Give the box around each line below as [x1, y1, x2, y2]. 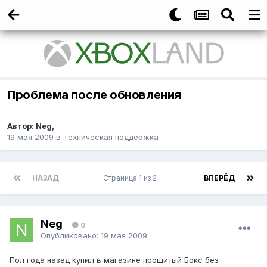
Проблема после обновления [7, 88, 181, 103]
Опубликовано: [41, 230, 101, 240]
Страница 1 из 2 [103, 173, 160, 183]
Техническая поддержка [63, 132, 159, 142]
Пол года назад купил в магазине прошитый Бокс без [10, 255, 219, 265]
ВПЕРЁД [204, 173, 235, 183]
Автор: [7, 121, 36, 131]
